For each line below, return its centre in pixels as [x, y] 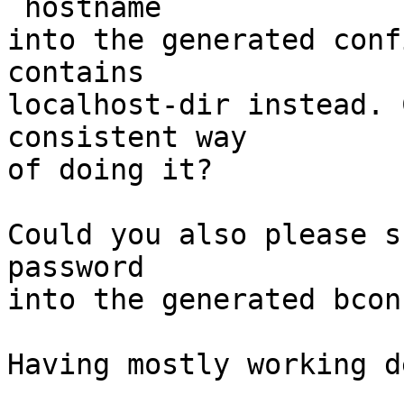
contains [76, 73]
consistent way [127, 138]
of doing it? [110, 170]
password [76, 267]
